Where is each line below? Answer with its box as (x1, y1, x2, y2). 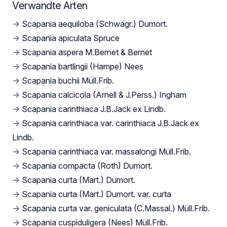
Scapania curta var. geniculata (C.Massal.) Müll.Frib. (22, 203, 210, 214)
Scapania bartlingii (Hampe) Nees (22, 61, 143, 72)
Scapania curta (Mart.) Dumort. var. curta (22, 189, 171, 200)
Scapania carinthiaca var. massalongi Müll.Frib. (22, 146, 191, 157)
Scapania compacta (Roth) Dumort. (22, 161, 153, 171)
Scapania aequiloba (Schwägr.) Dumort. (22, 19, 168, 29)
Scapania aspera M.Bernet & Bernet (22, 47, 152, 58)
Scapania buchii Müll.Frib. (22, 75, 114, 86)
